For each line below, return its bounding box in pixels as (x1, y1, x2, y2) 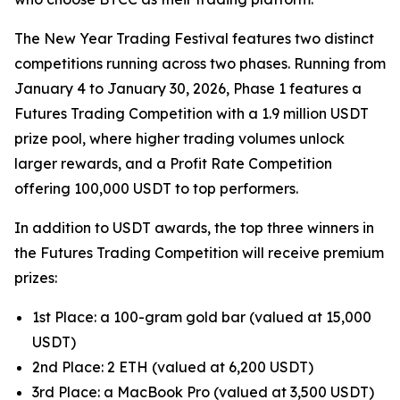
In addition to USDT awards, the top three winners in (14, 219, 374, 237)
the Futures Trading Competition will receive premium (14, 244, 384, 262)
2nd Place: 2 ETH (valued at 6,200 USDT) (32, 358, 313, 376)
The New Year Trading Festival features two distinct (14, 29, 374, 47)
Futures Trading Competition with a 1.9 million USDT (14, 104, 369, 122)
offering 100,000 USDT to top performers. (14, 179, 298, 197)
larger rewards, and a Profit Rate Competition (14, 154, 332, 172)
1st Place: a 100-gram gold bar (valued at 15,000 (32, 308, 371, 326)
